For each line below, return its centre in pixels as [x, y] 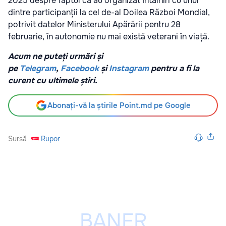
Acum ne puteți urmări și [55, 56]
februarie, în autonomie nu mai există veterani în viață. [109, 37]
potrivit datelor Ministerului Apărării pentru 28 [94, 25]
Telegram [38, 69]
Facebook [80, 69]
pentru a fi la [174, 69]
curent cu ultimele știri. [53, 81]
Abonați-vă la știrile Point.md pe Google [119, 106]
